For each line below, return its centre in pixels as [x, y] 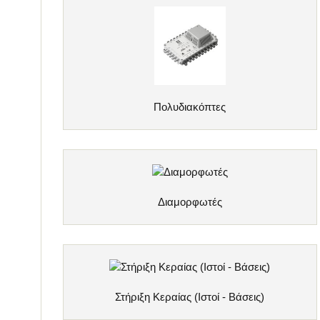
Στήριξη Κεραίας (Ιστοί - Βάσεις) [190, 297]
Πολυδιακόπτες [190, 106]
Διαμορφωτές [190, 201]
